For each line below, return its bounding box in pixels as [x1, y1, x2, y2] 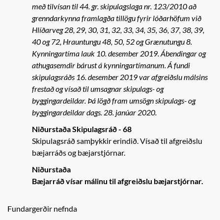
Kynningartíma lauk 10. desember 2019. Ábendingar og [32, 49, 206, 58]
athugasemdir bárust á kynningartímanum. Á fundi [32, 60, 190, 70]
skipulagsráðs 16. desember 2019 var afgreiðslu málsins [32, 72, 208, 82]
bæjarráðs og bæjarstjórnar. [32, 148, 125, 157]
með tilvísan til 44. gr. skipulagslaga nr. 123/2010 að [32, 1, 196, 11]
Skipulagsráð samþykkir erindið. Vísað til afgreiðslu [32, 136, 202, 145]
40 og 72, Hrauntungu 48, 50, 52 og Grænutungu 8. [32, 37, 192, 46]
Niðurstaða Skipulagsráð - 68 [32, 124, 132, 134]
